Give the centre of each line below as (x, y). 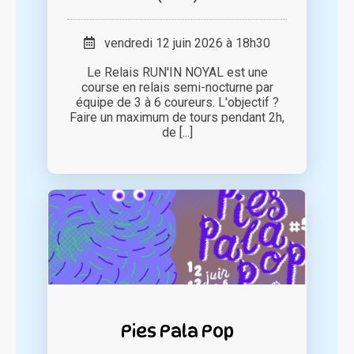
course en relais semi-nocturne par (177, 88)
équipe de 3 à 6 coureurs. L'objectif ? (177, 103)
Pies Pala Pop (177, 331)
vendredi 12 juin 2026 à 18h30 (183, 43)
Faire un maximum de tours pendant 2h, (177, 118)
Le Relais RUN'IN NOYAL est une (177, 73)
